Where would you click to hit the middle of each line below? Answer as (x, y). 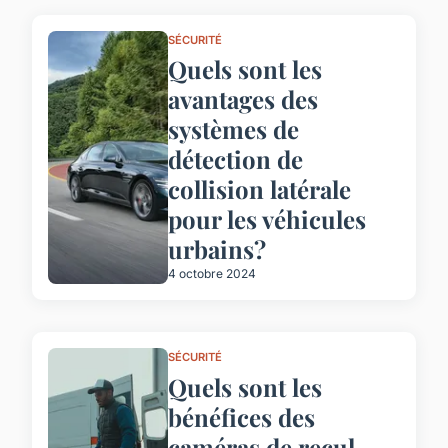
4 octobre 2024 (212, 274)
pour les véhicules (267, 219)
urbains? (217, 249)
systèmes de (233, 129)
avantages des (243, 99)
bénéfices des (241, 417)
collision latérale (259, 189)
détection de (235, 159)
